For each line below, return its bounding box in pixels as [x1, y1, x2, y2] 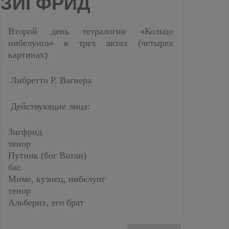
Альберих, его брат [8, 197, 84, 208]
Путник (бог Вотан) [8, 150, 86, 161]
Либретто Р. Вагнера [8, 75, 91, 85]
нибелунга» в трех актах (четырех [8, 37, 173, 48]
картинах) [8, 49, 48, 60]
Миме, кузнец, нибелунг [8, 174, 105, 184]
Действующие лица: [8, 101, 90, 111]
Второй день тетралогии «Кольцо [8, 26, 173, 36]
